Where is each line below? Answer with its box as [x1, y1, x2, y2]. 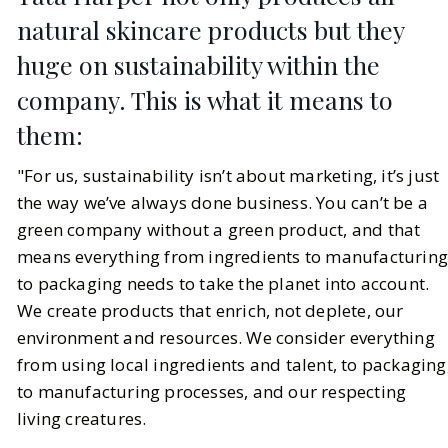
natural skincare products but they [17, 12, 404, 46]
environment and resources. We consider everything [17, 325, 435, 349]
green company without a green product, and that [17, 217, 421, 241]
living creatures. [17, 406, 147, 430]
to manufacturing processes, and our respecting [17, 379, 407, 403]
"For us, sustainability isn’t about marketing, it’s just [17, 163, 440, 187]
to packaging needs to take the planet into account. [17, 271, 430, 295]
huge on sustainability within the [17, 47, 380, 81]
